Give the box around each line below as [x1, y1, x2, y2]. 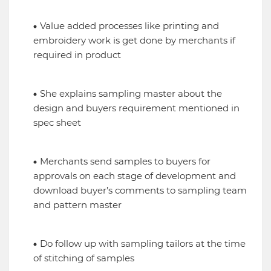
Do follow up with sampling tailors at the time [40, 238, 246, 250]
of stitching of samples [33, 252, 137, 264]
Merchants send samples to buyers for [40, 155, 211, 168]
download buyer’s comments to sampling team [33, 184, 247, 197]
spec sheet [33, 117, 83, 129]
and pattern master [33, 199, 122, 211]
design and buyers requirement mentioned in [33, 102, 240, 114]
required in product [33, 49, 123, 61]
